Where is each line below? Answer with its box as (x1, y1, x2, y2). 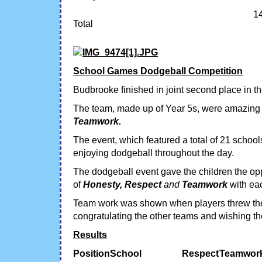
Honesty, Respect (83, 179, 164, 189)
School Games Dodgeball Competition (73, 65, 243, 76)
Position (73, 248, 110, 258)
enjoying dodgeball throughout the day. (73, 147, 234, 158)
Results (73, 229, 107, 240)
